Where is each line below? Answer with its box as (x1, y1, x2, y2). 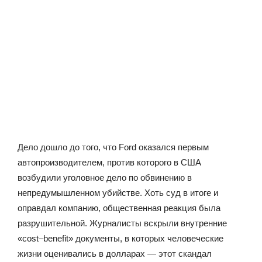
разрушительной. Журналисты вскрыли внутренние (18, 218, 227, 228)
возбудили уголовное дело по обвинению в (18, 172, 192, 182)
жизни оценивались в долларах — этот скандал (18, 248, 212, 258)
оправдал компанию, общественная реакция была (18, 202, 220, 213)
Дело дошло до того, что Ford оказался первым (18, 142, 209, 152)
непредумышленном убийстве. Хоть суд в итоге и (18, 187, 218, 198)
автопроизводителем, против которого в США (18, 157, 201, 167)
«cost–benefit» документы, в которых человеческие (18, 233, 223, 243)
